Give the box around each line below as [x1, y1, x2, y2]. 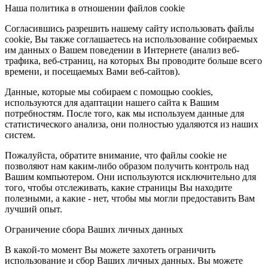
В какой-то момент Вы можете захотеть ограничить [5, 244, 215, 255]
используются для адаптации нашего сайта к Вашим [5, 97, 219, 108]
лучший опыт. [5, 203, 62, 214]
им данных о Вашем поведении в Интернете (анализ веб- [5, 44, 239, 55]
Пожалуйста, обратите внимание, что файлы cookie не [5, 150, 227, 160]
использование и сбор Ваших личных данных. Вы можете [5, 255, 243, 266]
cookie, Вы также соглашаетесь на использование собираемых [5, 33, 258, 44]
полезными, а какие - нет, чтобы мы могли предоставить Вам [5, 193, 255, 203]
